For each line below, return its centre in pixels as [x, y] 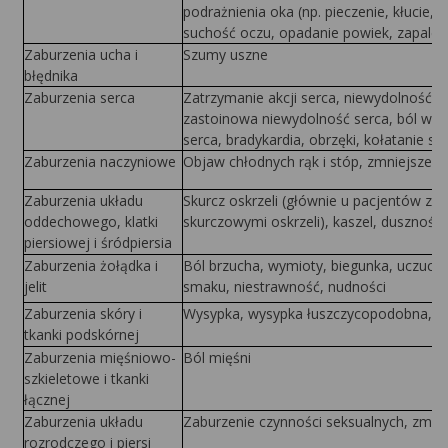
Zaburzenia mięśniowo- [99, 357]
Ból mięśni [216, 357]
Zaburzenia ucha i [80, 54]
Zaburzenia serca [79, 97]
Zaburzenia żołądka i [90, 265]
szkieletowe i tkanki [86, 378]
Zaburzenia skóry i [82, 313]
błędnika [50, 75]
